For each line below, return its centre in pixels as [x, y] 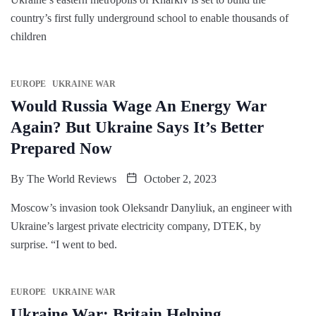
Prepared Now [61, 148]
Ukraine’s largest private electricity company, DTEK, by [136, 226]
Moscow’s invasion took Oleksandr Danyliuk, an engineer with [151, 207]
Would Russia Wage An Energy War [139, 106]
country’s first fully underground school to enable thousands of [150, 18]
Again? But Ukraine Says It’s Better [137, 127]
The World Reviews [72, 178]
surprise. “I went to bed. [64, 244]
